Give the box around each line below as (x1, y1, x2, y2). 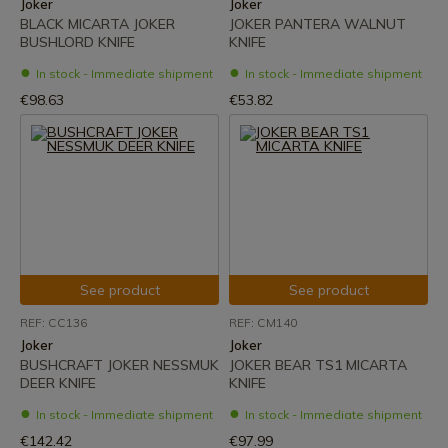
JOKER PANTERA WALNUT (229, 15, 406, 33)
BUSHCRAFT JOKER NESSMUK (20, 356, 219, 374)
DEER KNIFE (20, 374, 96, 392)
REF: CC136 (20, 315, 87, 330)
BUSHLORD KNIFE (20, 33, 135, 51)
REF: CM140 (229, 315, 297, 330)
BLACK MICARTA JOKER (20, 15, 175, 33)
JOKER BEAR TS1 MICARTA (229, 356, 407, 374)
